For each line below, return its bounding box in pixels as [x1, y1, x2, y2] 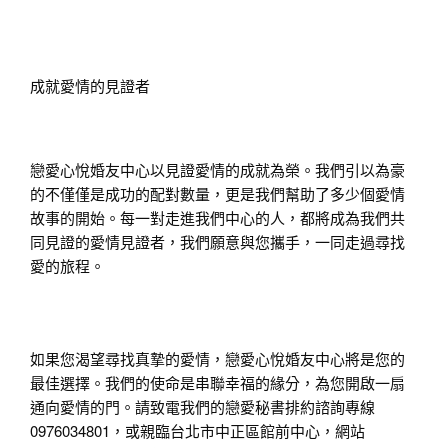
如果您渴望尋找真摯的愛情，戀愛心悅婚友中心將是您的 [30, 347, 405, 369]
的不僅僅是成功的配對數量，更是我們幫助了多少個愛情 [30, 182, 405, 204]
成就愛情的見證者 [30, 74, 150, 96]
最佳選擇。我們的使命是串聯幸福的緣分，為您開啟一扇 [30, 371, 405, 393]
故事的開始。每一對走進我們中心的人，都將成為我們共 [30, 206, 405, 228]
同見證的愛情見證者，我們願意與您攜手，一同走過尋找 [30, 230, 405, 252]
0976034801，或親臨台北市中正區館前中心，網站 [30, 419, 365, 441]
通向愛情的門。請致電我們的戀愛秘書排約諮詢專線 [30, 395, 375, 417]
